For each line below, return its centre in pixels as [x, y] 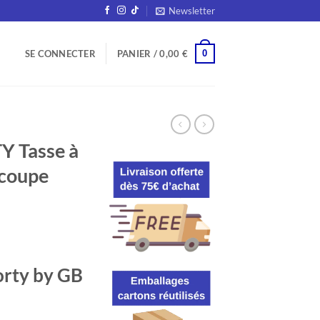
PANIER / [138, 54]
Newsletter [192, 11]
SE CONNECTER [60, 54]
